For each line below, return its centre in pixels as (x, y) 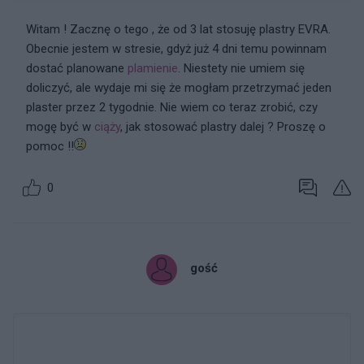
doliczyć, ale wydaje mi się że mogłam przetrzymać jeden (179, 88)
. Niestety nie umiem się (241, 68)
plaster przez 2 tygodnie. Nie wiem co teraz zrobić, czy (172, 107)
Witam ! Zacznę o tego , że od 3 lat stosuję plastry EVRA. (178, 29)
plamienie (153, 68)
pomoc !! (50, 146)
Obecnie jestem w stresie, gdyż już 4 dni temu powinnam (176, 49)
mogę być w (60, 127)
